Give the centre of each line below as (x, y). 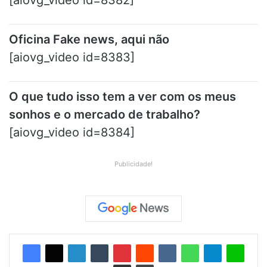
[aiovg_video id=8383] (72, 57)
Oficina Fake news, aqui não (91, 39)
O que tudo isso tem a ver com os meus (122, 97)
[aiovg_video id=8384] (72, 132)
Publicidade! (133, 164)
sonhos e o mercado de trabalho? (106, 114)
